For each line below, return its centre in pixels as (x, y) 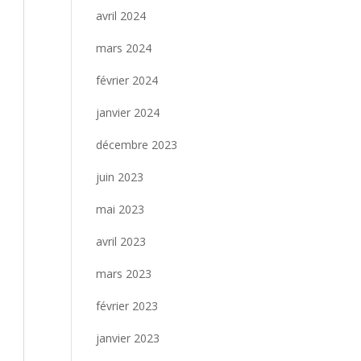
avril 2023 (121, 241)
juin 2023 (120, 177)
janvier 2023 (128, 338)
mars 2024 (124, 48)
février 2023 (127, 306)
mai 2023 (120, 209)
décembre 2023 (137, 145)
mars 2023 (124, 274)
